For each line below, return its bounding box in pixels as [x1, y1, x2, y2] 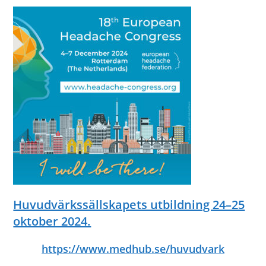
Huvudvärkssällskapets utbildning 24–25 [13, 197, 245, 213]
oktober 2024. [13, 213, 91, 229]
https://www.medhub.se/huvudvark [42, 242, 224, 256]
